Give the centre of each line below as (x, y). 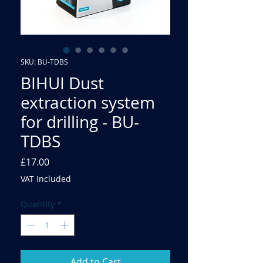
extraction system (88, 102)
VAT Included (46, 178)
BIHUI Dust (62, 83)
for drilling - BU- (80, 122)
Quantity (38, 204)
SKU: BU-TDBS (44, 61)
